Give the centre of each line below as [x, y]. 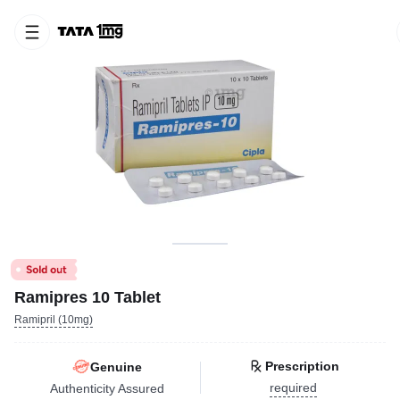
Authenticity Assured [107, 388]
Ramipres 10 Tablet [87, 297]
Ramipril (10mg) [54, 320]
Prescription [302, 366]
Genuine [116, 367]
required [293, 387]
